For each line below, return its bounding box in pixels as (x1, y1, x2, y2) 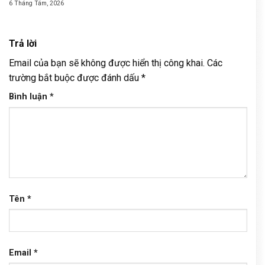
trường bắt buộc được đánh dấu (9, 72, 141, 84)
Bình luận (9, 92, 50, 102)
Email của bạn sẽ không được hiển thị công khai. (9, 57, 205, 69)
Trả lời (9, 38, 39, 50)
